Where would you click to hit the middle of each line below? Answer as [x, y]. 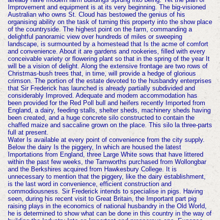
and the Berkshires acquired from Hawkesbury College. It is [92, 169]
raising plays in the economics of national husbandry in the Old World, [107, 206]
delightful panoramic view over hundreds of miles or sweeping [95, 37]
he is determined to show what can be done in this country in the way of [110, 214]
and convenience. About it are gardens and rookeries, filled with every [106, 52]
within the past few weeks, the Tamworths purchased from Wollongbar [107, 162]
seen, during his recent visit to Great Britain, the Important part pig [102, 199]
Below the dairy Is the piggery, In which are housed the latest [94, 147]
